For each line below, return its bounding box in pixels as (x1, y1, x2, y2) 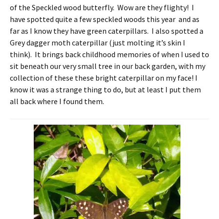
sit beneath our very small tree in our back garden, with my (10, 61, 205, 71)
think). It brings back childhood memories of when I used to (10, 49, 209, 60)
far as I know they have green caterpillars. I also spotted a (10, 26, 205, 36)
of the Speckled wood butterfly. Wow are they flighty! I (10, 2, 194, 13)
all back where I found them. (10, 96, 104, 107)
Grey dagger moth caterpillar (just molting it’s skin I (10, 38, 185, 48)
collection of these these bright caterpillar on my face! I (10, 73, 197, 83)
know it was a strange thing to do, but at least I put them (10, 85, 201, 95)
